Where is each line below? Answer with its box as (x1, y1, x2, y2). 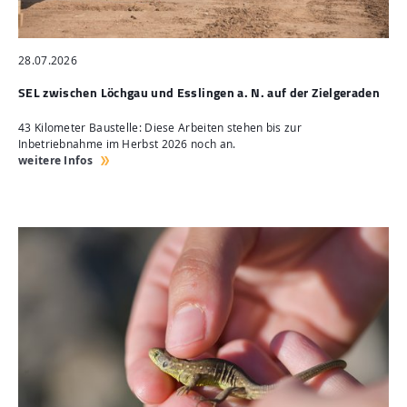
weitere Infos (18, 153, 93, 169)
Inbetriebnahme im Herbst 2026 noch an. (18, 136, 236, 153)
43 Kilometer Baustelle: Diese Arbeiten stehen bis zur (18, 120, 302, 136)
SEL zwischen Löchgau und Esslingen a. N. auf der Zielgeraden (18, 83, 380, 103)
